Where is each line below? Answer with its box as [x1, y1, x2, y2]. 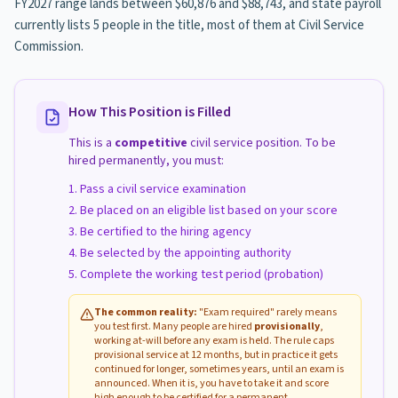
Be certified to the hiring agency [80, 223, 251, 241]
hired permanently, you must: [68, 152, 224, 170]
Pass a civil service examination [80, 180, 246, 198]
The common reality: [94, 305, 197, 320]
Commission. [14, 37, 84, 56]
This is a [68, 134, 115, 152]
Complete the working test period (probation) [80, 266, 323, 283]
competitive [115, 134, 187, 152]
